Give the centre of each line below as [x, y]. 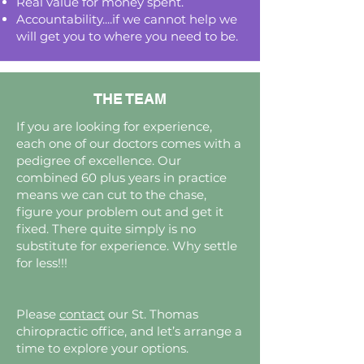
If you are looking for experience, [114, 126]
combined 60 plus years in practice [121, 178]
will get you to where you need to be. [127, 36]
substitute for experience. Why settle [127, 246]
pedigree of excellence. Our [99, 160]
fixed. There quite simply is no [106, 229]
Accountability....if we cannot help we [127, 19]
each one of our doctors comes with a [129, 143]
